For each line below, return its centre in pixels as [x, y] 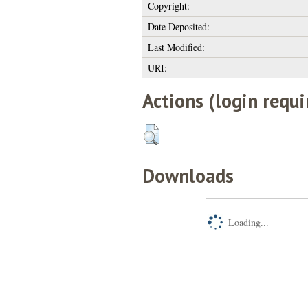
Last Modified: [176, 47]
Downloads [188, 175]
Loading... [248, 222]
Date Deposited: [178, 26]
